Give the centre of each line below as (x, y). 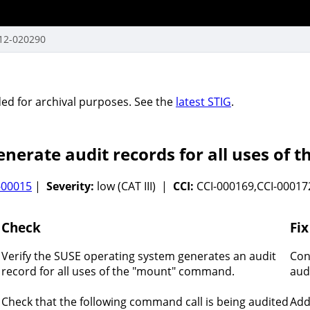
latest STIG (203, 101)
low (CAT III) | (135, 186)
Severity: (72, 186)
